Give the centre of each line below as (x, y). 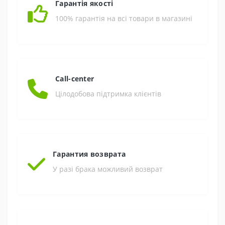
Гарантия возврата (89, 154)
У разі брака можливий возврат (108, 169)
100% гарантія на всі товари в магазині (124, 19)
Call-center (75, 79)
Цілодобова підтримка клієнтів (108, 94)
